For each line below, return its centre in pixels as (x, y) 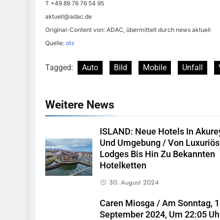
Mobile (155, 68)
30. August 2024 (134, 183)
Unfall (192, 68)
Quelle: (55, 43)
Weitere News (80, 105)
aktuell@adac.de (69, 17)
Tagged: (60, 68)
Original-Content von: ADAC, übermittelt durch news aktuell (128, 30)
